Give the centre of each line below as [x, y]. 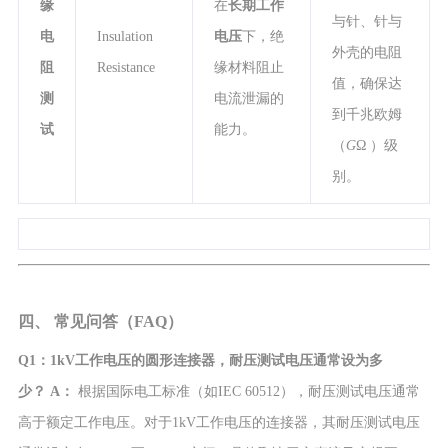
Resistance [125, 67]
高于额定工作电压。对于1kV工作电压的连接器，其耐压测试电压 [218, 422]
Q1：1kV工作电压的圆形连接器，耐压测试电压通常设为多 [200, 360]
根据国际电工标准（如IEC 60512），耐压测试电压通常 [246, 391]
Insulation [124, 36]
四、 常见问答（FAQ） [100, 321]
